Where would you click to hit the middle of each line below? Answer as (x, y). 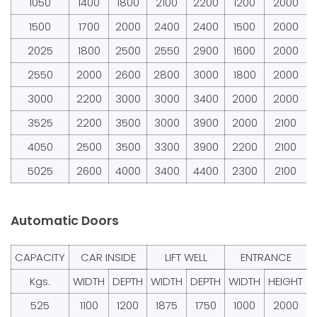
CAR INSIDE (108, 257)
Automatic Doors (65, 220)
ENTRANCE (266, 257)
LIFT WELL (186, 257)
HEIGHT (286, 281)
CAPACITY (40, 257)
